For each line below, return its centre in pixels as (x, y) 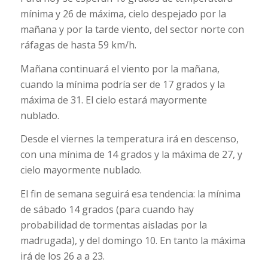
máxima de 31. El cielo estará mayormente (113, 100)
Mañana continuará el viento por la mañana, (120, 68)
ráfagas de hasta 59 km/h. (78, 45)
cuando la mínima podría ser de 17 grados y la (122, 84)
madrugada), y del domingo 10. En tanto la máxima (133, 240)
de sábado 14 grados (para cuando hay (107, 209)
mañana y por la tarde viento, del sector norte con (132, 30)
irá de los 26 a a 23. (62, 256)
